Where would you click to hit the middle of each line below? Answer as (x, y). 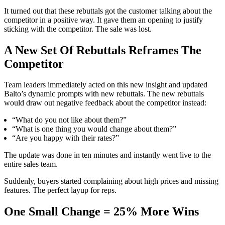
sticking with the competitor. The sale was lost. (78, 29)
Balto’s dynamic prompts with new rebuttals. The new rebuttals (104, 94)
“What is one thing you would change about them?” (94, 129)
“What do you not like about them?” (69, 120)
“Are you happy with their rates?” (66, 138)
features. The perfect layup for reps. (60, 190)
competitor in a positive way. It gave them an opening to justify (103, 20)
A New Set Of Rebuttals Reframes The (103, 50)
